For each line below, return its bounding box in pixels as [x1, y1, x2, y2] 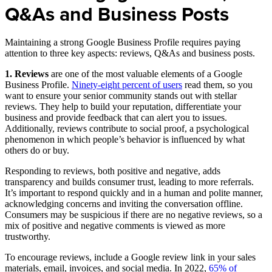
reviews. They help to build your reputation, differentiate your [5, 101, 241, 112]
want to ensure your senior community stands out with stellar [5, 90, 237, 101]
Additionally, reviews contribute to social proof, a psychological [5, 123, 249, 134]
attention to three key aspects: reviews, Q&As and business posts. [5, 47, 255, 58]
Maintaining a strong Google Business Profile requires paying [5, 36, 240, 47]
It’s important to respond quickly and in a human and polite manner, [5, 187, 263, 198]
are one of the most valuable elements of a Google [51, 68, 242, 79]
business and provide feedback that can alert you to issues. [5, 112, 227, 123]
